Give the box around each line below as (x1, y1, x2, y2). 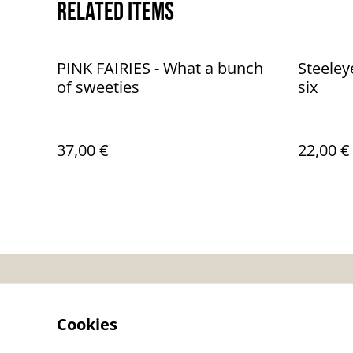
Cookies (57, 314, 117, 335)
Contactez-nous (206, 290, 300, 307)
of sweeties (57, 76, 139, 98)
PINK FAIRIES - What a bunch (57, 58, 263, 79)
